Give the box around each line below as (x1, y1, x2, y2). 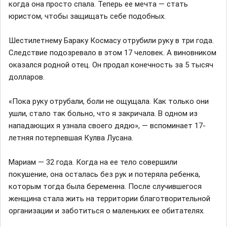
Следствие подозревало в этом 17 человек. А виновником (9, 48, 216, 57)
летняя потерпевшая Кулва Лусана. (9, 133, 133, 142)
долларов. (9, 72, 45, 82)
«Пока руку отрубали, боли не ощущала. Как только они (9, 96, 209, 106)
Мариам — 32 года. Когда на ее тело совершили (9, 157, 177, 167)
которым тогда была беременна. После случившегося (9, 181, 202, 191)
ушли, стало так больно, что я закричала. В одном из (9, 108, 198, 118)
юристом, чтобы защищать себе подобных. (9, 11, 166, 21)
